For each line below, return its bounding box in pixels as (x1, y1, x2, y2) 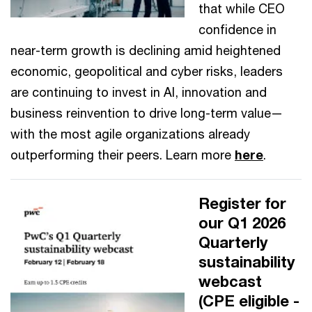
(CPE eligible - (198, 291, 299, 310)
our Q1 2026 (198, 213, 286, 232)
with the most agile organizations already (10, 125, 250, 141)
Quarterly (198, 233, 267, 251)
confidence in (198, 21, 276, 37)
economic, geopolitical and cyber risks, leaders (10, 63, 283, 79)
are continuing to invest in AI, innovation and (10, 84, 267, 100)
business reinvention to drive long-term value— (10, 104, 283, 120)
